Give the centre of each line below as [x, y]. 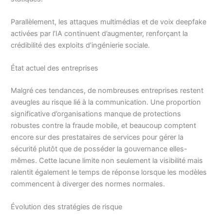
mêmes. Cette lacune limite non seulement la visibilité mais [107, 161]
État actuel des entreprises [55, 68]
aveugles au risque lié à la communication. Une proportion [106, 102]
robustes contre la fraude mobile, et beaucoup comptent [104, 126]
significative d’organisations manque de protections [96, 114]
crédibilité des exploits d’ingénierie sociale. [81, 45]
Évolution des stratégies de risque [67, 207]
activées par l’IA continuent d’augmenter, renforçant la [100, 33]
